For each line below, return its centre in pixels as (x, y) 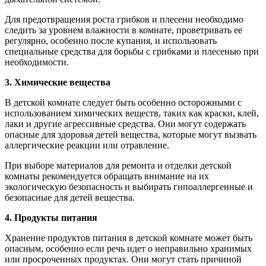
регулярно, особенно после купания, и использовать (111, 40)
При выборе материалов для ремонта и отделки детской (118, 165)
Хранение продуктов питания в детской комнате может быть (129, 237)
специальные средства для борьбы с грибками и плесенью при (132, 51)
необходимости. (37, 62)
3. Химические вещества (58, 82)
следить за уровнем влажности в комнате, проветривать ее (123, 30)
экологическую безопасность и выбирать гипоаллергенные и (129, 186)
